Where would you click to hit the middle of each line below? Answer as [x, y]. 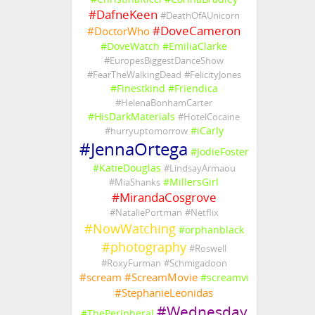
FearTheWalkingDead [137, 75]
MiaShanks [138, 183]
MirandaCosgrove [168, 198]
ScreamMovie [164, 278]
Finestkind [141, 89]
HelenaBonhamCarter [167, 103]
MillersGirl [194, 182]
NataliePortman [148, 213]
